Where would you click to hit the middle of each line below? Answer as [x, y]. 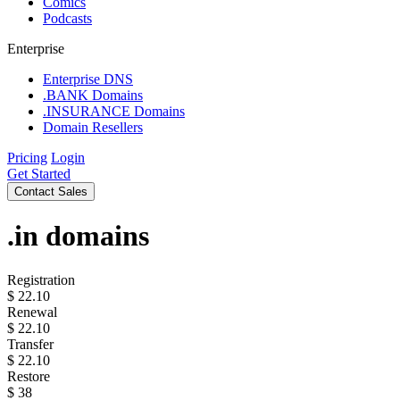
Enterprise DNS [88, 79]
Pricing [27, 158]
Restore [29, 376]
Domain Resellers [93, 127]
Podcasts [67, 18]
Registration [41, 279]
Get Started [39, 174]
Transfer [30, 344]
